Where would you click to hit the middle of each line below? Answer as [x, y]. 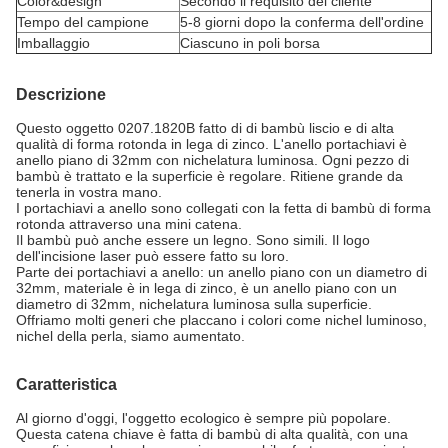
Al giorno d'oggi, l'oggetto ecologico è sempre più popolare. [203, 418]
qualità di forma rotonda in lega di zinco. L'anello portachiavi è [211, 144]
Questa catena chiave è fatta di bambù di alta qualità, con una [212, 434]
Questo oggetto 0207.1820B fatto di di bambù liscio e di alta [205, 128]
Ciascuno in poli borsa [250, 43]
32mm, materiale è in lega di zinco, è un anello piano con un [206, 288]
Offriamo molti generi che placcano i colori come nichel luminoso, [221, 320]
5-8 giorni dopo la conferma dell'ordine [302, 22]
